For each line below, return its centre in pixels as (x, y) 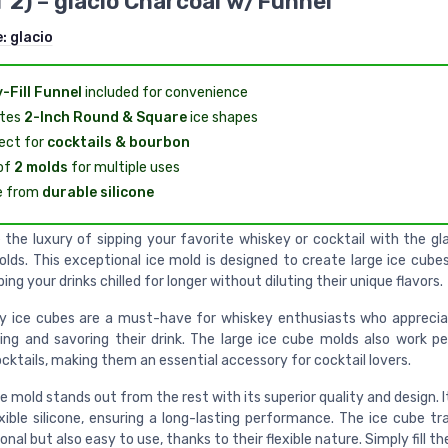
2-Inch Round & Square (105, 118)
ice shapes (222, 118)
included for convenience (164, 93)
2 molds (40, 168)
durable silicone (97, 193)
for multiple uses (123, 168)
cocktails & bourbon (118, 143)
